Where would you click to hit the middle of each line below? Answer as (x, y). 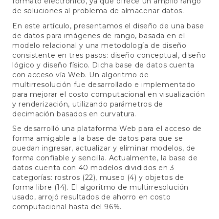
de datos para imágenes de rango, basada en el (99, 35)
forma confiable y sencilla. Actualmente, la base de (105, 158)
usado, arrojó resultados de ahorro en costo (92, 197)
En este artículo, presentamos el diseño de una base (108, 26)
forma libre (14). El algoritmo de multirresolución (100, 187)
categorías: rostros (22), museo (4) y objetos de (98, 178)
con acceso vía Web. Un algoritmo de (81, 75)
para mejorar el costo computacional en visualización (109, 94)
